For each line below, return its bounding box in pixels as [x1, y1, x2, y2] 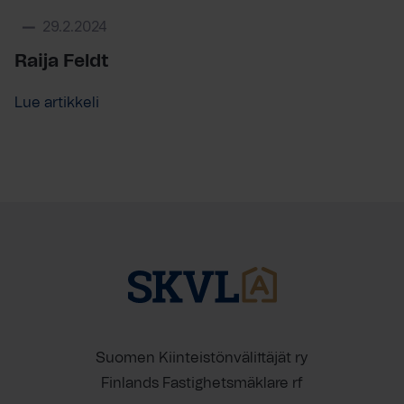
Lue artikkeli [14, 96, 99, 110]
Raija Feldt [14, 52, 109, 70]
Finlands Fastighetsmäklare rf [101, 376, 303, 390]
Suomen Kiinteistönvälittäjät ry [96, 351, 308, 365]
